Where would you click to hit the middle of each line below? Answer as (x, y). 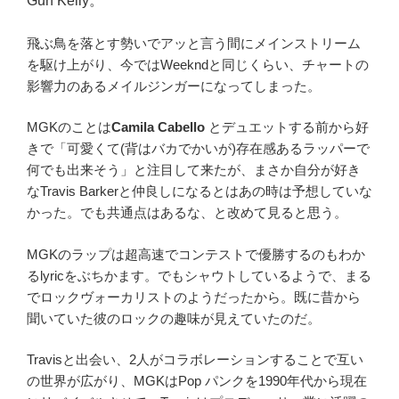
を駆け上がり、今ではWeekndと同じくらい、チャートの (198, 64)
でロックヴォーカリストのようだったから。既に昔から (194, 297)
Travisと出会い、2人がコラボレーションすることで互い (195, 360)
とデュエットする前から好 (289, 127)
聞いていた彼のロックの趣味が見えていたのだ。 (174, 318)
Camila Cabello (160, 127)
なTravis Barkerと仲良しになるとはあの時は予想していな (199, 191)
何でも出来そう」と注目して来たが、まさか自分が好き (194, 170)
